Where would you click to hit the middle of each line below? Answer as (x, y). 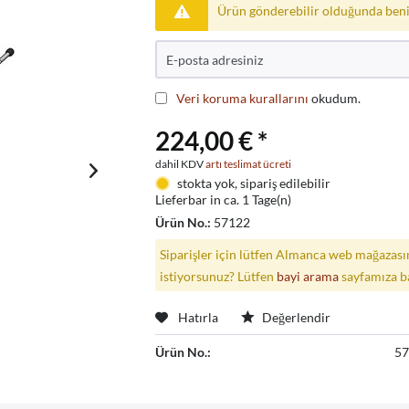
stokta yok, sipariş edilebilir (253, 183)
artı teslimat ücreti (249, 163)
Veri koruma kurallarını (243, 98)
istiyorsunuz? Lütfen (218, 276)
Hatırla (199, 318)
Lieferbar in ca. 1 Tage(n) (224, 199)
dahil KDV (181, 163)
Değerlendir (295, 318)
